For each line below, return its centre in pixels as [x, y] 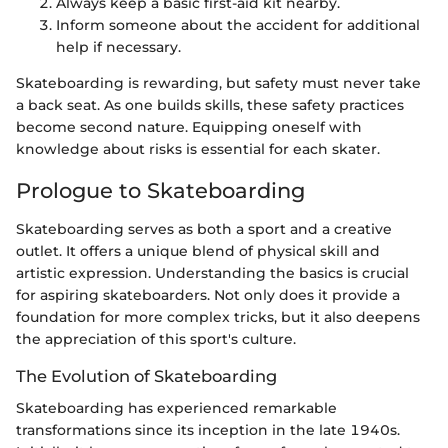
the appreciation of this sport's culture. [156, 338]
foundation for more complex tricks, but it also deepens [218, 316]
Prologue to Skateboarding [160, 191]
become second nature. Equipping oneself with [189, 127]
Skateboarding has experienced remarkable [176, 407]
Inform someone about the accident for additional [238, 25]
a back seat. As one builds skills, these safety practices [210, 105]
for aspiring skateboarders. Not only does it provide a [208, 294]
